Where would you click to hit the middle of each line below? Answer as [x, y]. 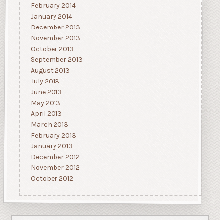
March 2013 [49, 125]
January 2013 [52, 146]
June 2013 [46, 92]
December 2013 [55, 27]
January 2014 [51, 17]
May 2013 [45, 103]
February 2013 [53, 136]
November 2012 [55, 168]
